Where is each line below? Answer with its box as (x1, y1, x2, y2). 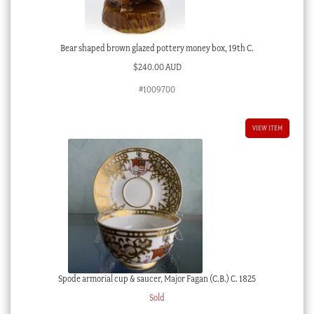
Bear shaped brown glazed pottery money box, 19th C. (60, 43, 254, 54)
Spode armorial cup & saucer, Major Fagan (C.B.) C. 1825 (58, 273, 256, 284)
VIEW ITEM (252, 123, 283, 132)
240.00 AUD (137, 61, 182, 72)
